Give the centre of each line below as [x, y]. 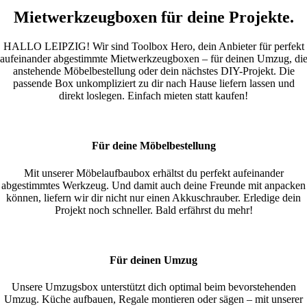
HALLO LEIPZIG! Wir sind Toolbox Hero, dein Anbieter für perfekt [153, 47]
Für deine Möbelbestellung [153, 146]
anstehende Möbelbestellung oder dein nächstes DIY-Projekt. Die [153, 71]
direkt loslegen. [93, 96]
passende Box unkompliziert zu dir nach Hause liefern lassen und [153, 84]
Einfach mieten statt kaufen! [188, 96]
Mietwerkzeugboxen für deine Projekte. [153, 17]
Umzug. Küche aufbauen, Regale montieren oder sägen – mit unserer [153, 299]
